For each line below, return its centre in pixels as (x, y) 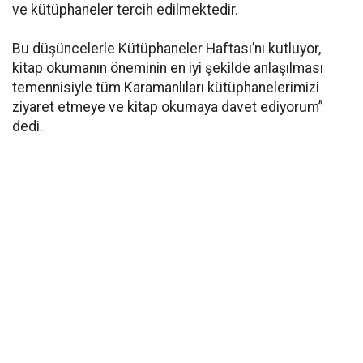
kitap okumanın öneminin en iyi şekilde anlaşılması (168, 68)
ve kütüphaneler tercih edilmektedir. (125, 10)
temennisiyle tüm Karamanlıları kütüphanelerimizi (166, 88)
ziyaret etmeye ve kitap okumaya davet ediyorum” (168, 107)
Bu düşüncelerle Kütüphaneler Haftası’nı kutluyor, (167, 49)
